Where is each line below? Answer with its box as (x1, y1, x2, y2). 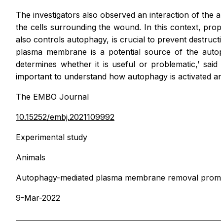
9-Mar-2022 (16, 192, 60, 203)
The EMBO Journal (16, 91, 89, 102)
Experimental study (16, 132, 87, 142)
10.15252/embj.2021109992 (16, 111, 114, 122)
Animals (16, 152, 45, 162)
